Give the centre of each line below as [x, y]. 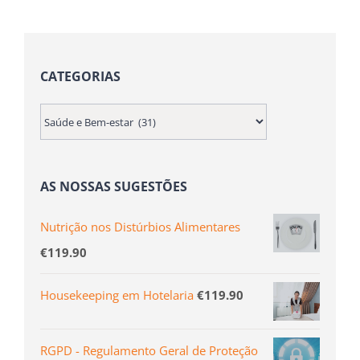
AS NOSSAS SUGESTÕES [114, 187]
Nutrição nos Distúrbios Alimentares [140, 227]
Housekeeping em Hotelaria [117, 295]
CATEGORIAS [80, 76]
